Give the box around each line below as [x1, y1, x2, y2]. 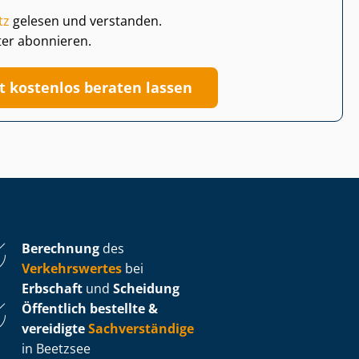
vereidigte [22, 319, 85, 337]
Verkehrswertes [22, 259, 122, 277]
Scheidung [113, 279, 179, 297]
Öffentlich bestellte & [22, 299, 158, 317]
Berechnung [22, 239, 99, 257]
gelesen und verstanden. [10, 11, 162, 30]
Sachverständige [88, 319, 194, 337]
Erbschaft [22, 279, 83, 297]
